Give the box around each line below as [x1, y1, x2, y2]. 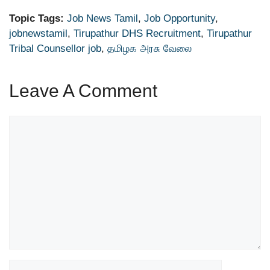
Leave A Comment [9, 81, 157, 101]
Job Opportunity [144, 13, 215, 25]
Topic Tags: [9, 13, 64, 25]
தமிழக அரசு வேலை [107, 43, 192, 55]
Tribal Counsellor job [9, 43, 101, 55]
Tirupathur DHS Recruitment [74, 28, 201, 40]
